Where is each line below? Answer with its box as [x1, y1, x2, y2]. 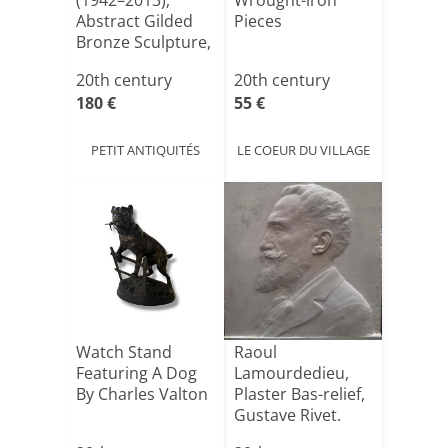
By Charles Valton [76, 383, 208, 405]
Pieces [234, 10, 282, 32]
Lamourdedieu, [234, 362, 349, 384]
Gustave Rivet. [234, 404, 341, 426]
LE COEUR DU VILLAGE [236, 140, 370, 159]
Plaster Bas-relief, [234, 383, 365, 405]
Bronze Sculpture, [76, 31, 211, 53]
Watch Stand [76, 341, 172, 363]
